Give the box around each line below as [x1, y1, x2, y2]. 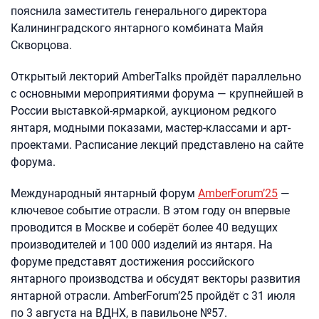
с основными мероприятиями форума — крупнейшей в [11, 87, 303, 100]
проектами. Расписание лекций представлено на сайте [11, 138, 303, 152]
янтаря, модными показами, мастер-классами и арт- [11, 121, 291, 135]
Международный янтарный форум [11, 187, 198, 200]
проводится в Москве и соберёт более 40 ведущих [11, 221, 278, 234]
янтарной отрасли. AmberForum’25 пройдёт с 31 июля [11, 289, 296, 303]
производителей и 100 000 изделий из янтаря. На [11, 238, 273, 251]
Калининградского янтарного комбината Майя [11, 21, 263, 35]
